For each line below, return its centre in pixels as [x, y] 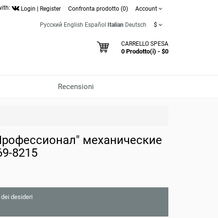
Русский [51, 25]
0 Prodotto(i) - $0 [145, 51]
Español [95, 25]
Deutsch [136, 25]
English [73, 25]
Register [50, 9]
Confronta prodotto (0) [98, 9]
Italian [116, 25]
